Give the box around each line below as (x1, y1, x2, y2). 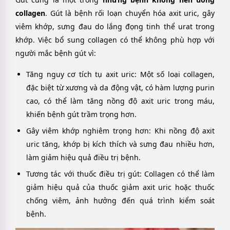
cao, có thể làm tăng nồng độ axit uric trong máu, (26, 95, 215, 106)
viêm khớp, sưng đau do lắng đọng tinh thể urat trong (15, 22, 215, 32)
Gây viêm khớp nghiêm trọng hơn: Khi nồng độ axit (26, 125, 215, 136)
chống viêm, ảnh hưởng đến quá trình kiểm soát (26, 195, 215, 205)
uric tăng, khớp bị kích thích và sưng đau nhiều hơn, (26, 139, 215, 149)
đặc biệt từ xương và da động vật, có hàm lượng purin (26, 82, 215, 92)
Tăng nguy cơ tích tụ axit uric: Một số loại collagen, (26, 69, 215, 79)
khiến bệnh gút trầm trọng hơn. (26, 109, 137, 119)
